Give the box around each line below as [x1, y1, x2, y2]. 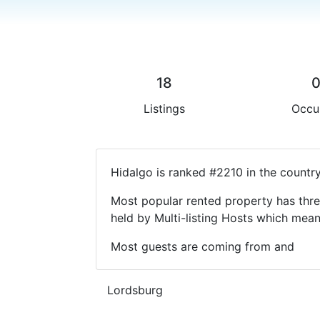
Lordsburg [107, 282, 164, 297]
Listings [143, 101, 185, 116]
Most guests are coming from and [111, 239, 295, 254]
